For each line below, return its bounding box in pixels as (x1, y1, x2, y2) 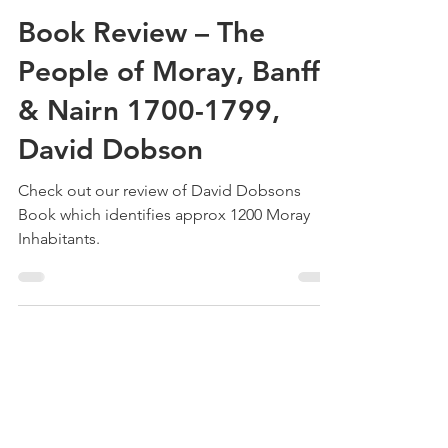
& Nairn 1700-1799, (18, 128, 280, 163)
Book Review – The (18, 50, 265, 85)
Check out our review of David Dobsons (18, 216, 301, 236)
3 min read (139, 15, 195, 31)
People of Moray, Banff (18, 89, 320, 124)
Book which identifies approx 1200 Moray (18, 240, 310, 260)
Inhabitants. (18, 264, 100, 284)
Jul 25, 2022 (60, 15, 121, 31)
